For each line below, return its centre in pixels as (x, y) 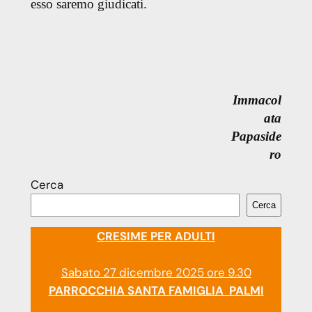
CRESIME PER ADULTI (156, 236)
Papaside (257, 136)
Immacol (257, 100)
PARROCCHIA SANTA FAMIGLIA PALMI (156, 290)
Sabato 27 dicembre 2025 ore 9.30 (156, 272)
